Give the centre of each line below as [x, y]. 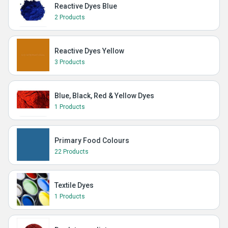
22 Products [72, 152]
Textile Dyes [74, 185]
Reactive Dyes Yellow [89, 51]
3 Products [70, 62]
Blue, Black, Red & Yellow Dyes [104, 96]
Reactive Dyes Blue [86, 6]
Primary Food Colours [92, 140]
